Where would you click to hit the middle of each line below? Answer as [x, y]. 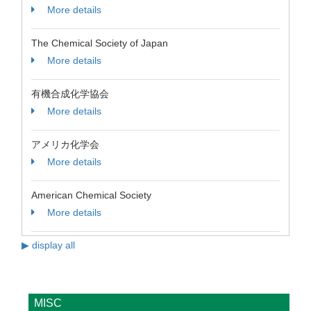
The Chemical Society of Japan [100, 43]
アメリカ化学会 [65, 144]
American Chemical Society [91, 195]
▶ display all [48, 245]
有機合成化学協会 [70, 94]
